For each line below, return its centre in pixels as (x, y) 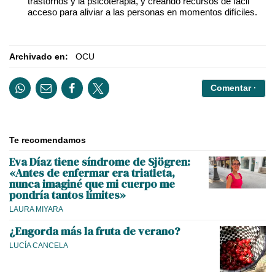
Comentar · (234, 88)
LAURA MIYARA (36, 209)
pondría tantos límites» (68, 195)
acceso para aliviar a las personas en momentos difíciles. (142, 12)
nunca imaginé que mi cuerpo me (92, 184)
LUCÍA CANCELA (39, 246)
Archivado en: (39, 56)
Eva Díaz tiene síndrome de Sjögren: (100, 162)
